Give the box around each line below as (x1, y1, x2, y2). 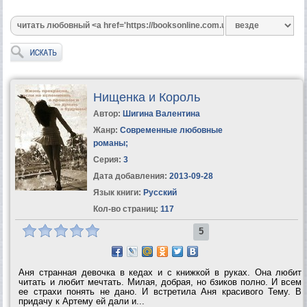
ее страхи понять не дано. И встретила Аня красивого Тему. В (19, 286, 302, 297)
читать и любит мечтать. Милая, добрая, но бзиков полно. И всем (19, 276, 302, 287)
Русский (140, 187, 177, 197)
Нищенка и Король (93, 90, 200, 104)
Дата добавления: (93, 171, 167, 181)
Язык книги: (93, 187, 141, 197)
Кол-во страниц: (93, 204, 158, 214)
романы (93, 138, 125, 148)
